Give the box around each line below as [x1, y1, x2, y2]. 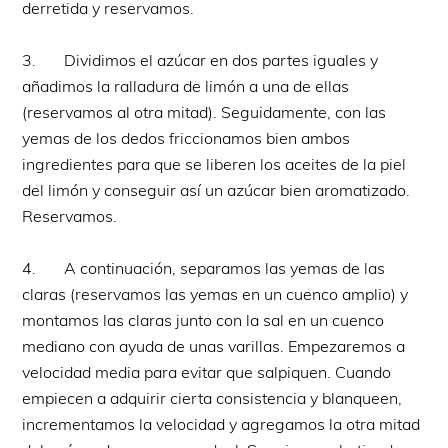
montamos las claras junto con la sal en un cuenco [22, 309, 385, 330]
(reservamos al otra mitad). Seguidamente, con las [22, 101, 387, 122]
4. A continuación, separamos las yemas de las [22, 257, 386, 278]
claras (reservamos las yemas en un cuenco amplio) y [22, 283, 409, 304]
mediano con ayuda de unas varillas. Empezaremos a [22, 335, 406, 356]
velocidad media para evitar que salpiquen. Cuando [22, 361, 392, 382]
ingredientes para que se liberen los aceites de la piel [22, 153, 407, 174]
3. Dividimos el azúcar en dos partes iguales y [22, 49, 379, 70]
